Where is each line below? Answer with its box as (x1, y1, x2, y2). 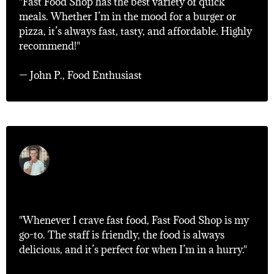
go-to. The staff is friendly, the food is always (19, 228, 224, 242)
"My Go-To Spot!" (19, 187, 143, 207)
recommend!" (19, 39, 80, 53)
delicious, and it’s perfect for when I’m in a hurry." (19, 243, 247, 256)
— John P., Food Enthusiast (19, 68, 142, 82)
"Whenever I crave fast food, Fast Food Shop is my (19, 213, 249, 227)
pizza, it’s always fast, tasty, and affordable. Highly (19, 24, 252, 38)
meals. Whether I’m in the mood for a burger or (19, 10, 236, 23)
